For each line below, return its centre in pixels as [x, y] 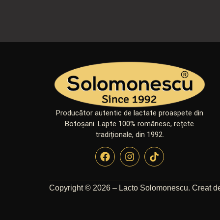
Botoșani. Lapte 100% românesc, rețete [130, 124]
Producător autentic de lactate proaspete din [129, 113]
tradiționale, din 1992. [129, 134]
